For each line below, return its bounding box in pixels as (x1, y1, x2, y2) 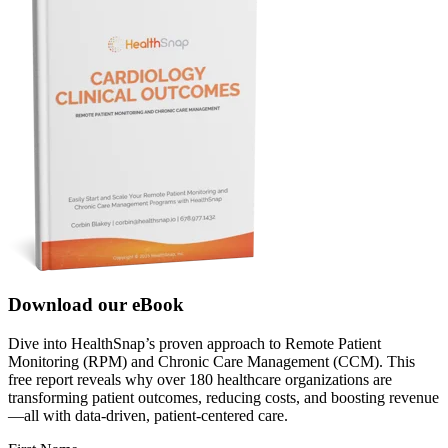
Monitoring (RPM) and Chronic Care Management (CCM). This (8, 352, 415, 370)
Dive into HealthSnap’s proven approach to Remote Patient (8, 334, 381, 352)
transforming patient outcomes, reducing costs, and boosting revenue (8, 388, 439, 406)
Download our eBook (8, 293, 184, 315)
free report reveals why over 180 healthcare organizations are (8, 370, 392, 388)
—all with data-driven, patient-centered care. (8, 406, 288, 424)
